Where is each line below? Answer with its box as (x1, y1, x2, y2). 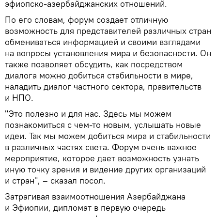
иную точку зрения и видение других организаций (5, 163, 206, 175)
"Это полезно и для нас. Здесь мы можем (5, 108, 171, 119)
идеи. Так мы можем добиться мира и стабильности (5, 130, 211, 141)
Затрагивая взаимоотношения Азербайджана (5, 190, 186, 202)
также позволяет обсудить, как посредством (5, 58, 183, 70)
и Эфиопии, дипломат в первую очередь (5, 201, 166, 213)
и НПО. (5, 92, 33, 103)
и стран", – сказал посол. (5, 174, 106, 186)
